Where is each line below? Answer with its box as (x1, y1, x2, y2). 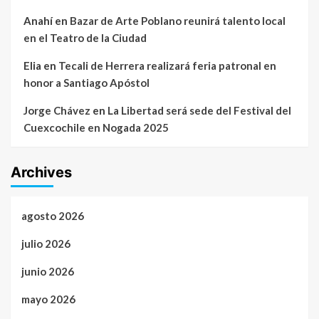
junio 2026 (21, 265, 74, 278)
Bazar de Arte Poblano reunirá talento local (70, 14, 286, 28)
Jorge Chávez (23, 104, 90, 117)
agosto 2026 (21, 209, 84, 223)
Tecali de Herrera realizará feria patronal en (58, 59, 276, 73)
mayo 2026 (21, 293, 75, 306)
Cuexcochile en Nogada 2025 (23, 121, 169, 135)
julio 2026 (21, 237, 70, 251)
